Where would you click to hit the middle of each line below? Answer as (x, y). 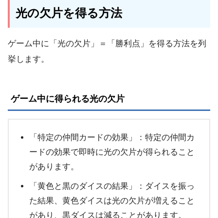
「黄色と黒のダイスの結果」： (87, 186)
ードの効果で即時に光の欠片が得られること (112, 152)
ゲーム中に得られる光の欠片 (67, 99)
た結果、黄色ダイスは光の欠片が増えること (112, 201)
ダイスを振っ (170, 186)
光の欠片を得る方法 (69, 13)
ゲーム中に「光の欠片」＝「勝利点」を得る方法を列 (107, 43)
